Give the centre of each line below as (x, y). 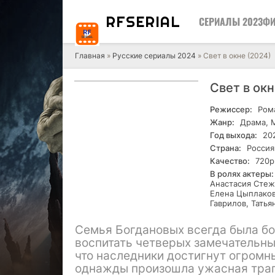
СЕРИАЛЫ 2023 (231, 21)
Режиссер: (231, 109)
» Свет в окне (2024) (233, 56)
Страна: (226, 148)
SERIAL (153, 21)
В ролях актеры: (242, 174)
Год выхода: (234, 135)
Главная (90, 56)
